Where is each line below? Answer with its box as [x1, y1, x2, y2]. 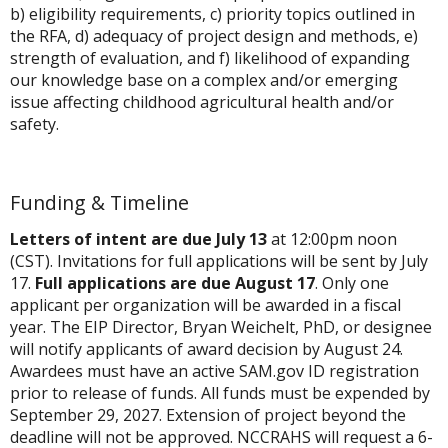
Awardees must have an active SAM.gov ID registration [10, 360, 419, 383]
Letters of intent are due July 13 [10, 228, 267, 251]
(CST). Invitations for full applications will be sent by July [10, 250, 428, 273]
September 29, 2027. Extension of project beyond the [10, 404, 406, 427]
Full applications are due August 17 [35, 272, 315, 295]
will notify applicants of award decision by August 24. [10, 338, 403, 361]
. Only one [315, 272, 389, 295]
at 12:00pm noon [267, 228, 397, 251]
